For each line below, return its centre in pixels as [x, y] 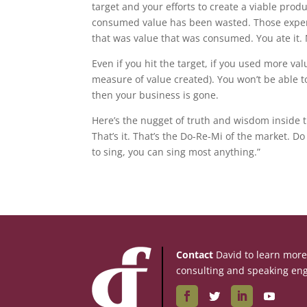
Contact [194, 254]
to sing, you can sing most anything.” [176, 152]
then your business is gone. [156, 95]
